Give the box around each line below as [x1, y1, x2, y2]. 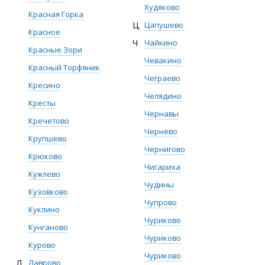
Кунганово [28, 222, 68, 232]
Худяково [144, 2, 180, 12]
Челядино [144, 91, 182, 101]
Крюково [28, 151, 62, 161]
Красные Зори [28, 44, 82, 55]
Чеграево [144, 73, 180, 83]
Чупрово [144, 197, 177, 208]
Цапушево [144, 20, 183, 30]
